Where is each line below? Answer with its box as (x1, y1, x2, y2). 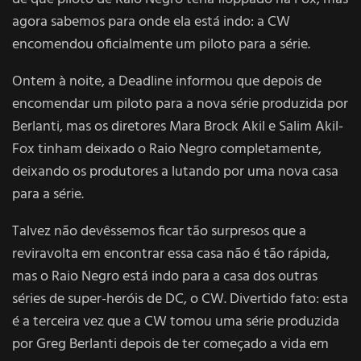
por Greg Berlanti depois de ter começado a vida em (12, 332, 329, 356)
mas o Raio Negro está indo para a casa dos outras (12, 264, 317, 288)
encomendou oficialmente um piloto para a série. (12, 32, 310, 56)
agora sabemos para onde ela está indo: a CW (12, 10, 290, 34)
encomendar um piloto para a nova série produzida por (12, 92, 348, 116)
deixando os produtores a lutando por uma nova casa (12, 160, 338, 184)
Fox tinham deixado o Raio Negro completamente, (12, 137, 322, 161)
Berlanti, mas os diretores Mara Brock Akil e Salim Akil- (12, 114, 343, 139)
